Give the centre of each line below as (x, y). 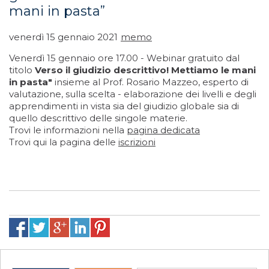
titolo (22, 70)
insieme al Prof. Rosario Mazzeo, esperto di (152, 82)
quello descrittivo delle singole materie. (98, 118)
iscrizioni (137, 142)
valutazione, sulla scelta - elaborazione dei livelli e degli (133, 94)
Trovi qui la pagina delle (64, 142)
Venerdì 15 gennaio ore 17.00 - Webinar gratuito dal (124, 58)
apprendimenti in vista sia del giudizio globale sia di (124, 106)
